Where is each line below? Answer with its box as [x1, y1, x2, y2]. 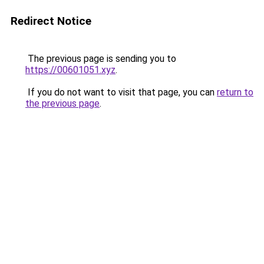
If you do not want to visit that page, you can [25, 87, 217, 98]
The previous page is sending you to [25, 53, 176, 64]
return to [217, 87, 253, 98]
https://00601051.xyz [25, 64, 115, 75]
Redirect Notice [11, 14, 91, 28]
